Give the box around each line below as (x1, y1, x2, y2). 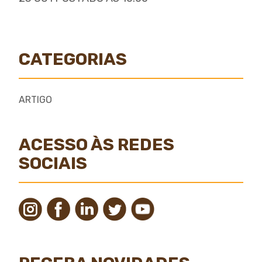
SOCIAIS (19, 153, 87, 174)
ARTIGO (19, 94, 52, 106)
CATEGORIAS (19, 49, 127, 70)
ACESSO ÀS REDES (19, 135, 174, 155)
